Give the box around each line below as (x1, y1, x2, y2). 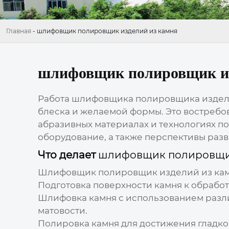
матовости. (37, 205, 87, 216)
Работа (37, 93, 72, 104)
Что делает (37, 148, 98, 161)
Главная (6, 27, 31, 35)
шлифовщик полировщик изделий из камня (37, 27, 177, 35)
